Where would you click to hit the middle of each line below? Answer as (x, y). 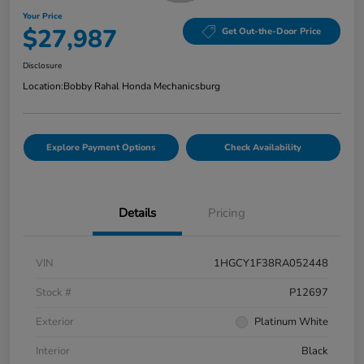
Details (137, 212)
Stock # (54, 292)
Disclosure (42, 65)
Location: (43, 86)
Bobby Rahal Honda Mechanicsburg (142, 86)
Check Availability (263, 147)
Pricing (227, 212)
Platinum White (291, 321)
